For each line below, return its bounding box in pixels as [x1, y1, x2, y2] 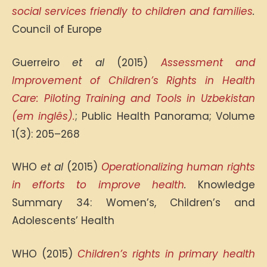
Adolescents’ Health [12, 213, 114, 228]
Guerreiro [12, 55, 73, 70]
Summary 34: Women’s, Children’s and [12, 195, 255, 210]
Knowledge [198, 178, 256, 192]
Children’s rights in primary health [77, 246, 255, 261]
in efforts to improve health [12, 178, 184, 192]
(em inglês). [12, 108, 76, 123]
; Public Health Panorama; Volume [75, 108, 256, 123]
